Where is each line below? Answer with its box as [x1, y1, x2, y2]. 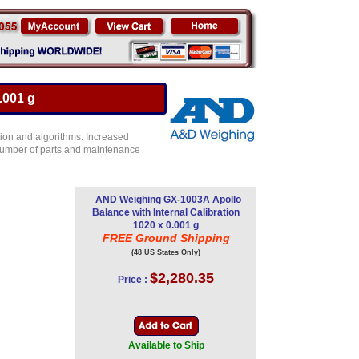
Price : [118, 274, 147, 285]
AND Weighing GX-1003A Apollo [95, 194, 241, 205]
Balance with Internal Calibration [92, 207, 240, 218]
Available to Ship [127, 340, 204, 351]
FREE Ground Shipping [102, 232, 230, 244]
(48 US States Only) [131, 248, 200, 256]
